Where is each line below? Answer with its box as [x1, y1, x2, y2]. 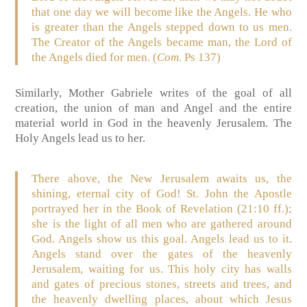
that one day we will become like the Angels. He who [32, 5, 292, 19]
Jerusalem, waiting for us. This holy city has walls [32, 262, 292, 276]
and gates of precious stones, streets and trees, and [32, 278, 292, 291]
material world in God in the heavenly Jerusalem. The [15, 116, 292, 130]
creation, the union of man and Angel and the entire [15, 101, 292, 115]
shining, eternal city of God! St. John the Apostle [32, 187, 292, 201]
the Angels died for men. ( [32, 51, 158, 64]
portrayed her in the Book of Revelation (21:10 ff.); [32, 202, 292, 216]
